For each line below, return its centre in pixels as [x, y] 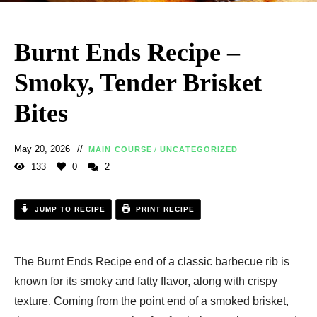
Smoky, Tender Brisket [138, 82]
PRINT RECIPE [164, 209]
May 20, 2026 [42, 149]
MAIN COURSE [121, 149]
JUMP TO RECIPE [69, 209]
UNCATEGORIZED [199, 149]
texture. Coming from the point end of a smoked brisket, [151, 301]
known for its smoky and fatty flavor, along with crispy [146, 281]
